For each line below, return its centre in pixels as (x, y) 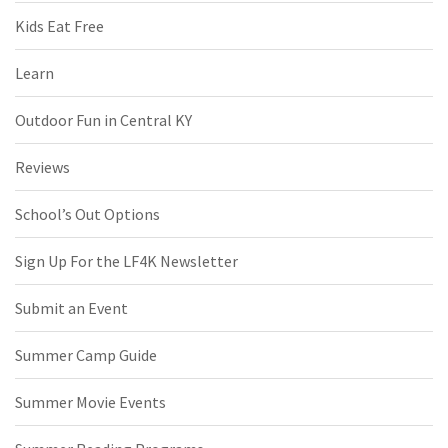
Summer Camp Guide (86, 355)
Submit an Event (71, 308)
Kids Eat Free (59, 26)
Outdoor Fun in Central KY (103, 120)
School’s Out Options (87, 214)
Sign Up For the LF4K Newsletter (126, 261)
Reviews (42, 167)
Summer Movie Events (90, 402)
